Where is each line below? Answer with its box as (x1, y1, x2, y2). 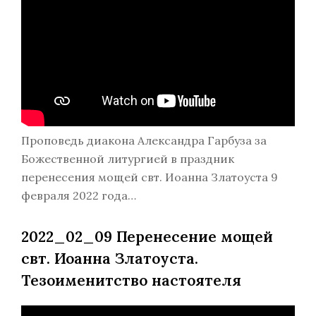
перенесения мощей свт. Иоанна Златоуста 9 (21, 170, 278, 184)
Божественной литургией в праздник (21, 152, 234, 166)
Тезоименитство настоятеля (21, 271, 241, 290)
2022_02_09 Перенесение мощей (21, 227, 273, 246)
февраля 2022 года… (21, 188, 136, 202)
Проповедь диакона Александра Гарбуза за (21, 133, 267, 147)
